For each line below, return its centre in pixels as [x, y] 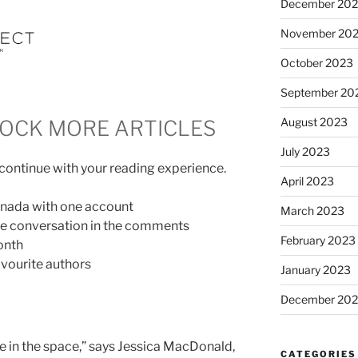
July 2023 [305, 151]
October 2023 [316, 62]
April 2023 [307, 181]
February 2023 [318, 240]
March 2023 [312, 210]
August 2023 [314, 121]
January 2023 [315, 269]
